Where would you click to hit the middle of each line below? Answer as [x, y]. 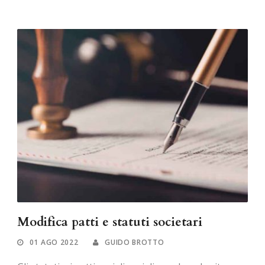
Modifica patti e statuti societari [110, 222]
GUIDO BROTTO [135, 242]
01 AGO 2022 [54, 242]
